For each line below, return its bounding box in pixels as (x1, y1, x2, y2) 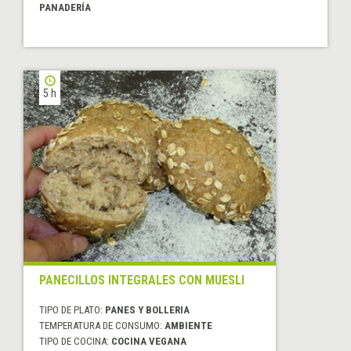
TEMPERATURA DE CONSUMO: (39, 320, 165, 332)
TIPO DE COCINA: (39, 335, 111, 348)
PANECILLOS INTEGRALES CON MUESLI (39, 273, 244, 288)
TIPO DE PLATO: (39, 304, 105, 317)
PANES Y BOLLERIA (105, 304, 190, 317)
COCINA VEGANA (111, 335, 186, 348)
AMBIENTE (165, 320, 212, 332)
